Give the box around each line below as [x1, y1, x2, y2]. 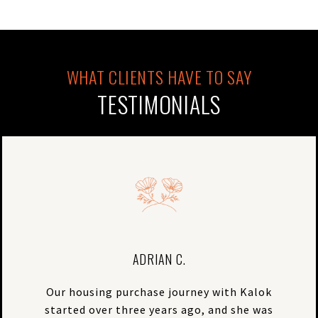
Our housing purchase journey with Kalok [46, 284, 272, 299]
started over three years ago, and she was [45, 302, 273, 317]
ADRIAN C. [132, 249, 186, 268]
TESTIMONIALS [97, 87, 221, 121]
